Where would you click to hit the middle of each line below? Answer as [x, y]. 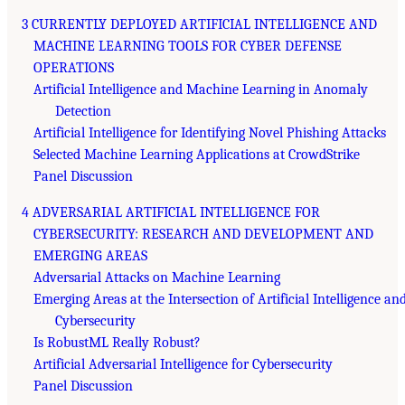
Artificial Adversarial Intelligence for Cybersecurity [183, 365]
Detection [83, 112]
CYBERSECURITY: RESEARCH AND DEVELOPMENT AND [203, 235]
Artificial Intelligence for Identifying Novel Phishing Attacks [209, 133]
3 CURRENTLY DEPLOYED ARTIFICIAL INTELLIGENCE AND [199, 25]
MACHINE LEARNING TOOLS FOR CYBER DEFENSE [187, 47]
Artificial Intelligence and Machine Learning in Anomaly [200, 90]
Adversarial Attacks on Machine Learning [156, 278]
